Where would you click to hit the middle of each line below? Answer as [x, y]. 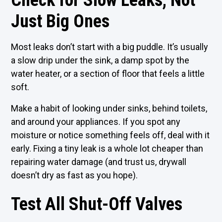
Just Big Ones [60, 21]
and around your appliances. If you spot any [96, 122]
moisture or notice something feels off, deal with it [111, 135]
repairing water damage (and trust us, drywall [99, 162]
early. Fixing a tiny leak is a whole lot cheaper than [107, 148]
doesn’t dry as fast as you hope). [75, 175]
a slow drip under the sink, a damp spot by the [100, 60]
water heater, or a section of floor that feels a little [108, 74]
